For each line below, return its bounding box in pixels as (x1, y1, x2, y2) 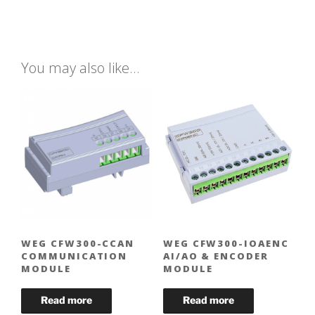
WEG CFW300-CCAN (21, 237, 135, 250)
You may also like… (21, 58, 139, 77)
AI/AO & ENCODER (162, 250, 269, 263)
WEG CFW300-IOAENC (162, 237, 289, 250)
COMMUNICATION (21, 250, 128, 263)
